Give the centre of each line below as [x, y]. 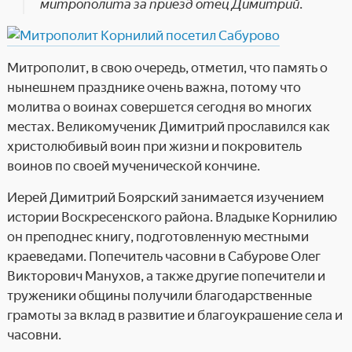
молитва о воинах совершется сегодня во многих [159, 107]
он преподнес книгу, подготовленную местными [158, 236]
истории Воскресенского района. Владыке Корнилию [172, 217]
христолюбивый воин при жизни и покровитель [154, 146]
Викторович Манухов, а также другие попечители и [166, 276]
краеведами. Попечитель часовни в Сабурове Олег [163, 256]
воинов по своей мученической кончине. [133, 166]
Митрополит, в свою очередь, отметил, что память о [167, 68]
